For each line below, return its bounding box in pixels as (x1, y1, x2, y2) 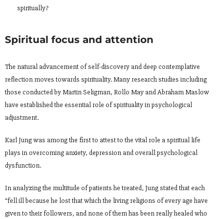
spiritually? (17, 4, 48, 13)
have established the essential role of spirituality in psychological (5, 101, 192, 109)
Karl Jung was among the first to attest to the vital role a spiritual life (5, 136, 200, 145)
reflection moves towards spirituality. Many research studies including (5, 75, 207, 84)
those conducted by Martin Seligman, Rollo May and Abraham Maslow (5, 88, 209, 97)
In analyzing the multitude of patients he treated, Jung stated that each (5, 184, 205, 193)
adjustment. (5, 113, 39, 122)
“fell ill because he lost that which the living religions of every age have (5, 197, 208, 205)
